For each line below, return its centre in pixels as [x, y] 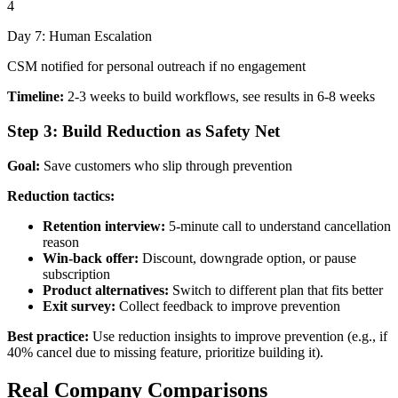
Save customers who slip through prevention [166, 165]
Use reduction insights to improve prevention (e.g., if [238, 336]
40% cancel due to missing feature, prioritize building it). [165, 352]
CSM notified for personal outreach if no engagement [156, 67]
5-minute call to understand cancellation [278, 226]
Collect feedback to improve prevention [228, 306]
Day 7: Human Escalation [80, 36]
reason [61, 242]
